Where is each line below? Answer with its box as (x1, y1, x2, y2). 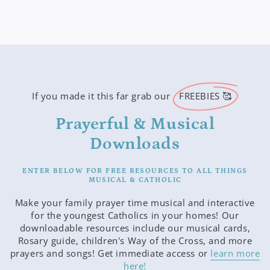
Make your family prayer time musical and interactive (14, 196, 256, 209)
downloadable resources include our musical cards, (19, 221, 251, 234)
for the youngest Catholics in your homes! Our (31, 209, 239, 221)
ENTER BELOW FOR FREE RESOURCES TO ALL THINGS (22, 166, 248, 175)
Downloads (90, 134, 180, 154)
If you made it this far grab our (32, 89, 173, 102)
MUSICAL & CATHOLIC (88, 175, 182, 184)
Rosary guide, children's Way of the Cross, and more (17, 234, 253, 246)
